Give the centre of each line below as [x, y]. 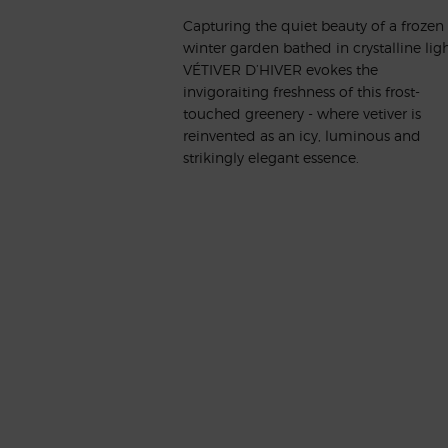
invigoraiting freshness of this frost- [301, 91]
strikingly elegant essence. [271, 157]
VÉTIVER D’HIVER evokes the [280, 69]
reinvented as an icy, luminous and [302, 135]
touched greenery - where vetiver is [302, 113]
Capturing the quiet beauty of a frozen [313, 25]
